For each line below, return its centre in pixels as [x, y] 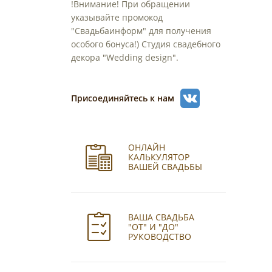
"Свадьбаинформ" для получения [141, 31]
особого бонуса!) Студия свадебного [145, 44]
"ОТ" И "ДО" [153, 227]
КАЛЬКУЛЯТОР [158, 157]
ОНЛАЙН [146, 147]
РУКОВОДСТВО [159, 236]
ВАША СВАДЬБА [161, 217]
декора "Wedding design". [124, 57]
